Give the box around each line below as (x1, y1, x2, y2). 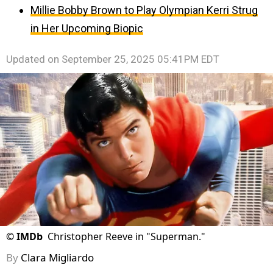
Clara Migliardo (21, 250, 94, 265)
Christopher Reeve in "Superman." (48, 230, 205, 244)
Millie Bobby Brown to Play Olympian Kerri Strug (30, 4, 258, 16)
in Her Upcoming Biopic (30, 22, 143, 35)
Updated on (6, 53, 62, 65)
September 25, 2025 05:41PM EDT (62, 53, 219, 65)
